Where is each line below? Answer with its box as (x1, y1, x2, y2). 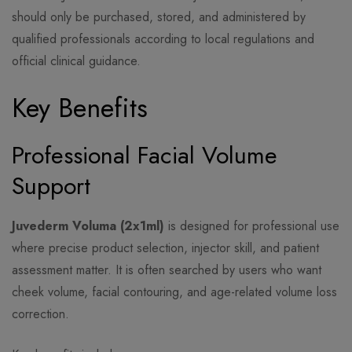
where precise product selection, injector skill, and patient (12, 239, 319, 258)
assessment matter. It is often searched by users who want (12, 261, 321, 280)
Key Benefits (12, 89, 148, 128)
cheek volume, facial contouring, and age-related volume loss (12, 283, 337, 302)
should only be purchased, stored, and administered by (12, 8, 306, 27)
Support (12, 169, 90, 203)
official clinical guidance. (12, 52, 141, 71)
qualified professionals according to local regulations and (12, 30, 314, 49)
